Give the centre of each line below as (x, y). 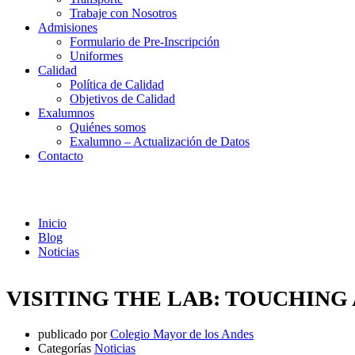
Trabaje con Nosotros (123, 13)
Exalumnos (66, 113)
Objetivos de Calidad (122, 99)
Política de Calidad (117, 84)
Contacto (61, 156)
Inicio (52, 223)
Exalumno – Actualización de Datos (160, 141)
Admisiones (68, 27)
